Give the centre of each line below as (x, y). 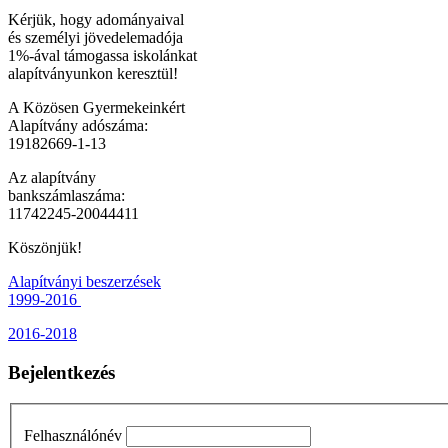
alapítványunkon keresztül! (93, 74)
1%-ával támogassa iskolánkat (102, 56)
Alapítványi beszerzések (84, 282)
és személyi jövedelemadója (95, 38)
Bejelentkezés (61, 372)
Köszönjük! (45, 248)
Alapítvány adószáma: (80, 126)
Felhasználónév (73, 436)
